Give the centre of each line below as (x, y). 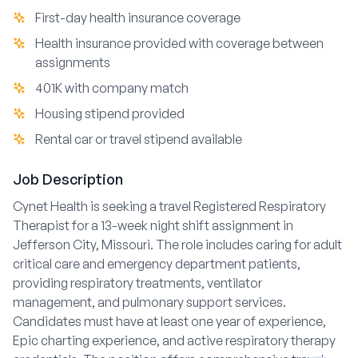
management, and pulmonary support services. (149, 302)
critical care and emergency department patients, (157, 264)
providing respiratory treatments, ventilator (137, 283)
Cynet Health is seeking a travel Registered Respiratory (169, 206)
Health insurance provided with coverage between (179, 43)
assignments (73, 62)
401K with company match (112, 88)
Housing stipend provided (110, 113)
